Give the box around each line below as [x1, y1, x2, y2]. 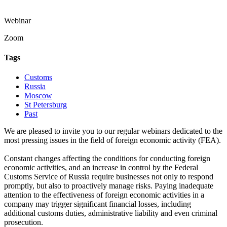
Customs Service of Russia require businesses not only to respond [4, 172, 213, 181]
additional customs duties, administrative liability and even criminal [4, 209, 217, 218]
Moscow [24, 91, 52, 100]
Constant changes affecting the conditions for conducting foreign [4, 154, 210, 163]
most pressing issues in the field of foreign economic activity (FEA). [4, 136, 221, 145]
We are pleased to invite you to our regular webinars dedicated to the [4, 127, 222, 136]
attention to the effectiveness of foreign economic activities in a [4, 191, 204, 200]
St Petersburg [24, 100, 67, 109]
